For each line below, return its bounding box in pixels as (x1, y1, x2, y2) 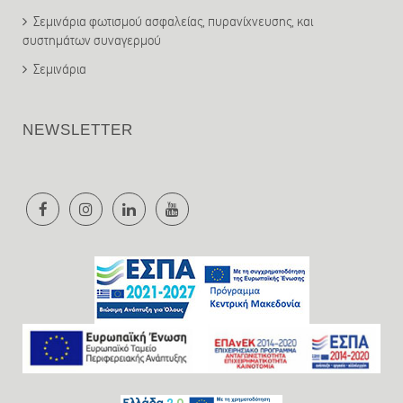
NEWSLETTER (22, 121, 133, 139)
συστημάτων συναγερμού (22, 32, 161, 49)
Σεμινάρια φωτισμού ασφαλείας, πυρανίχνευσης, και (33, 13, 313, 31)
